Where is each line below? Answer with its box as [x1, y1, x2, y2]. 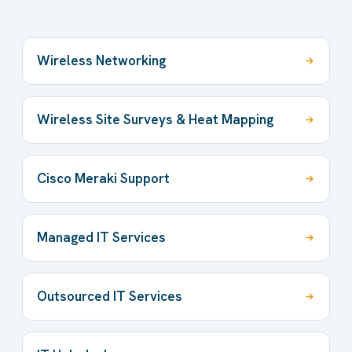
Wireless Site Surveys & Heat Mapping [37, 111, 273, 129]
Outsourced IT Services [37, 288, 182, 306]
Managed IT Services [37, 229, 166, 247]
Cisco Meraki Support [37, 170, 170, 188]
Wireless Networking [37, 52, 166, 70]
